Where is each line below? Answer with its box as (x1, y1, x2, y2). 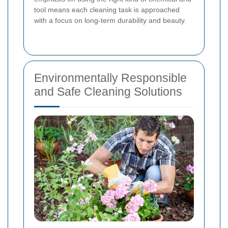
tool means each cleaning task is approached (34, 6, 180, 14)
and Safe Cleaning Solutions (34, 85, 182, 99)
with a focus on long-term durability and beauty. (34, 16, 186, 25)
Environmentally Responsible (34, 71, 187, 85)
